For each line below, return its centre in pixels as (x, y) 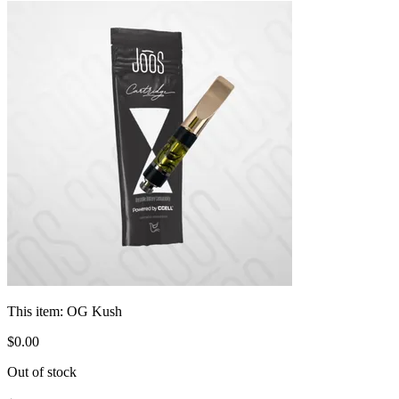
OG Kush (94, 311)
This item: (37, 311)
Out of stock (42, 371)
